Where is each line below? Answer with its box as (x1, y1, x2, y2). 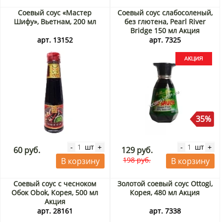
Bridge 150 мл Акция (130, 26, 200, 36)
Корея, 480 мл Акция (130, 188, 200, 198)
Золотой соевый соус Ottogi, (117, 179, 213, 189)
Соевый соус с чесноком (13, 179, 97, 189)
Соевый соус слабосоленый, (117, 8, 213, 18)
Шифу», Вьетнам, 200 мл (13, 17, 96, 27)
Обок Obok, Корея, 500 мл (11, 188, 99, 198)
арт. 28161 (37, 206, 73, 216)
